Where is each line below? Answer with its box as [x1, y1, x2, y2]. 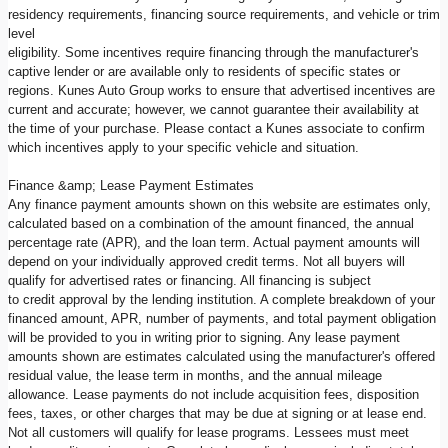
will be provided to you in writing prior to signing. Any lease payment [8, 329, 400, 345]
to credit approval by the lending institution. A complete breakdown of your [8, 291, 435, 307]
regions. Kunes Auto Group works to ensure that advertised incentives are [8, 82, 435, 98]
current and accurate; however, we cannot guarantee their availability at [8, 101, 419, 117]
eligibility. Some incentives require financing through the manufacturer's [8, 44, 419, 60]
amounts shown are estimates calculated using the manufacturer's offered [8, 348, 435, 364]
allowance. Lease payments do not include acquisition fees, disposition [8, 386, 419, 402]
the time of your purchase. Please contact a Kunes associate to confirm [8, 120, 425, 136]
